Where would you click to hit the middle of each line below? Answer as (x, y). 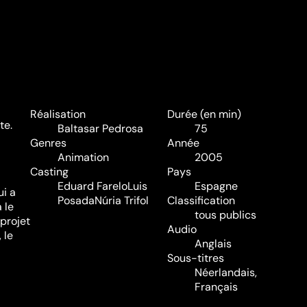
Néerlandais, (226, 272)
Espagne (216, 186)
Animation (83, 157)
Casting (49, 171)
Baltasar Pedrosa (100, 128)
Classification (201, 200)
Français (216, 286)
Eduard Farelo (93, 186)
